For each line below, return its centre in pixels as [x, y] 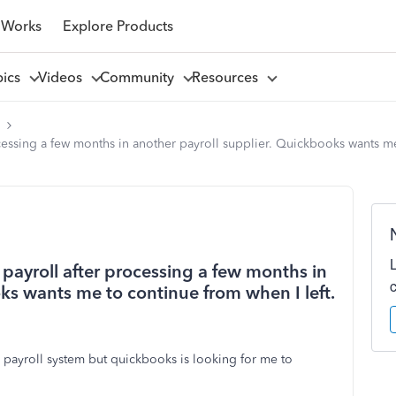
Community [140, 77]
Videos [63, 77]
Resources [228, 77]
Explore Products [118, 26]
